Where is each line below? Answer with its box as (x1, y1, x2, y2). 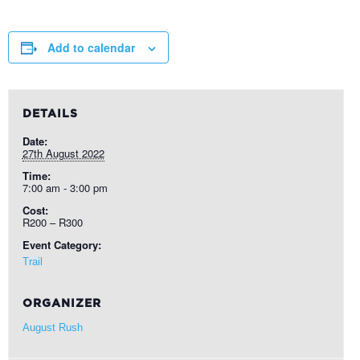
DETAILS (22, 108, 78, 120)
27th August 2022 (22, 145, 104, 161)
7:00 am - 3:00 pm (22, 180, 108, 195)
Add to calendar (47, 39, 135, 55)
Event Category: (22, 237, 101, 252)
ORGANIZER (22, 298, 101, 309)
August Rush (22, 321, 83, 333)
